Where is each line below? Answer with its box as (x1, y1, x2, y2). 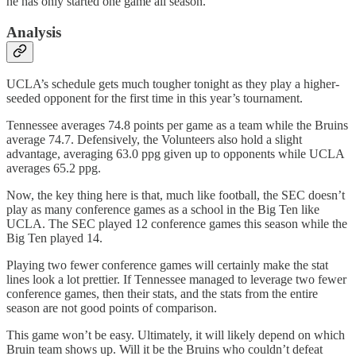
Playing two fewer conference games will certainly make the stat (6, 258, 328, 273)
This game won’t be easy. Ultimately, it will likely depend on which (6, 328, 345, 342)
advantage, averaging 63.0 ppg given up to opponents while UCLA (6, 147, 344, 161)
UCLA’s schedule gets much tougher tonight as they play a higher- (6, 77, 339, 91)
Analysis (6, 23, 61, 41)
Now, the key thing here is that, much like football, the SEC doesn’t (6, 188, 345, 203)
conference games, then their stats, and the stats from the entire (6, 287, 318, 301)
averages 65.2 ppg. (6, 161, 101, 176)
